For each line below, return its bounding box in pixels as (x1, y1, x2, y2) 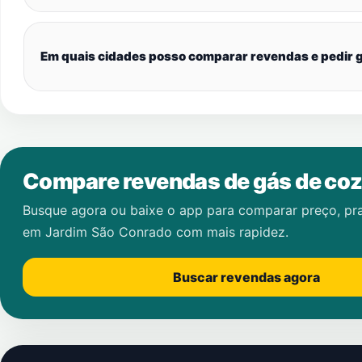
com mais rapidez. (172, 224, 288, 240)
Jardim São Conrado (45, 224, 172, 240)
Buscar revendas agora (173, 269, 320, 285)
